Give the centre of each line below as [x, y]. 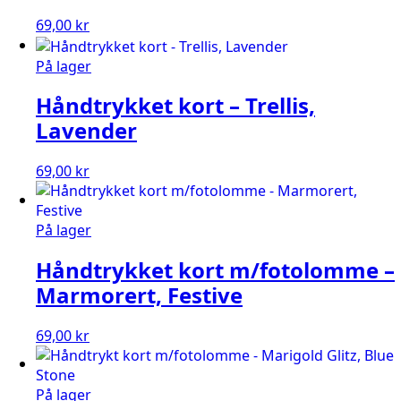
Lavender [86, 131]
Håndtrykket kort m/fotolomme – [215, 270]
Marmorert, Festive [139, 295]
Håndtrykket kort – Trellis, [175, 106]
